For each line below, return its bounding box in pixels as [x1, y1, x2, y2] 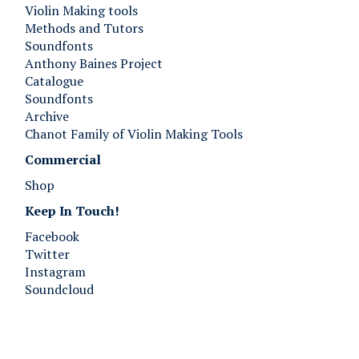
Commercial [25, 150, 101, 168]
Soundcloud [25, 280, 94, 298]
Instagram [25, 262, 86, 280]
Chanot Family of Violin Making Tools [25, 124, 243, 143]
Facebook [25, 227, 79, 245]
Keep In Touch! [25, 201, 123, 220]
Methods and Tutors [25, 18, 143, 37]
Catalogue [25, 71, 83, 90]
